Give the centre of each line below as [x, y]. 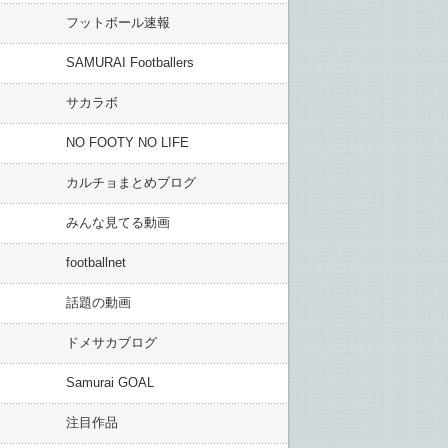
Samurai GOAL [110, 382]
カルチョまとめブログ [131, 182]
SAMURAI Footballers [130, 62]
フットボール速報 [118, 22]
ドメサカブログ [111, 342]
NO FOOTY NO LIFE [127, 142]
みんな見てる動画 [118, 222]
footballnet [96, 262]
